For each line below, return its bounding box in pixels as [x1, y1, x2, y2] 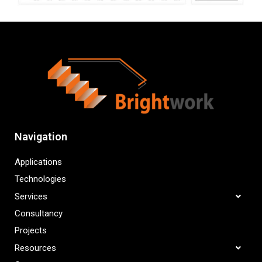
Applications [15, 157, 62, 168]
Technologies [15, 174, 66, 185]
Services [15, 191, 47, 202]
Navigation [15, 130, 67, 143]
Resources [15, 242, 56, 253]
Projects [15, 225, 47, 236]
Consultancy [15, 208, 63, 219]
